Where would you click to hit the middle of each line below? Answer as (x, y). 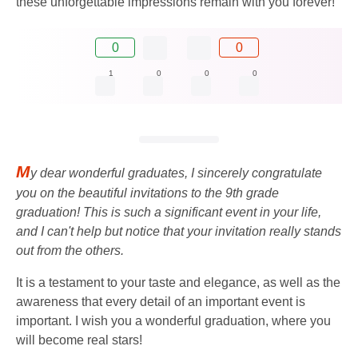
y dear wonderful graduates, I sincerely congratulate (176, 173)
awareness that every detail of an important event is (161, 301)
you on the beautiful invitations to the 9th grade (147, 193)
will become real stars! (79, 340)
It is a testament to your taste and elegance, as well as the (178, 282)
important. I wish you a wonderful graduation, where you (173, 320)
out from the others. (70, 250)
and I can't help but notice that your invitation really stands (179, 231)
